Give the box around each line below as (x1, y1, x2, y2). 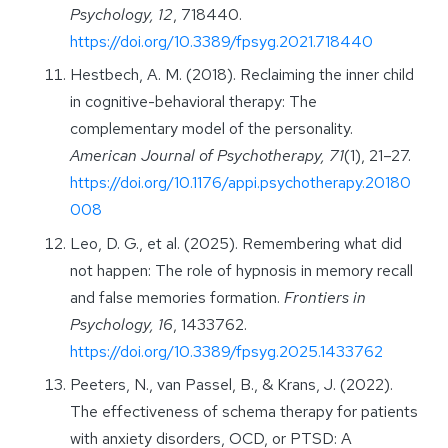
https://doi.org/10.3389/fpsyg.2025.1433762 (70, 340, 383, 362)
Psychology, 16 (70, 313, 173, 335)
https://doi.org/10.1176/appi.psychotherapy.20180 (70, 172, 411, 194)
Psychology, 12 (70, 4, 173, 26)
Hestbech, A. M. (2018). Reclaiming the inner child (70, 64, 414, 86)
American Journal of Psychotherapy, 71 (70, 145, 344, 167)
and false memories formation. (70, 286, 284, 308)
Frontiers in (284, 286, 366, 308)
